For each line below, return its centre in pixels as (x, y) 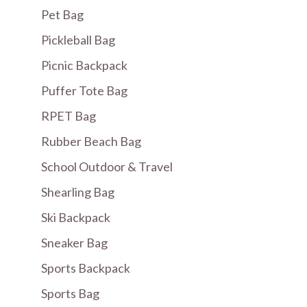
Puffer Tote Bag (84, 90)
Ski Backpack (76, 217)
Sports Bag (70, 293)
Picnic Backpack (84, 65)
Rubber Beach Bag (91, 141)
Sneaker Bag (74, 242)
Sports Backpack (86, 268)
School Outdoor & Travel (107, 166)
